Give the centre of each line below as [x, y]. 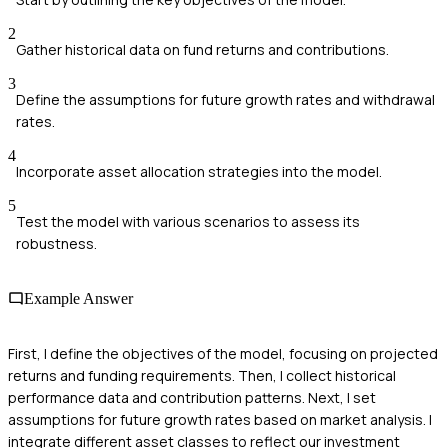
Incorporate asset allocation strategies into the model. [199, 171]
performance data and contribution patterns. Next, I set [192, 398]
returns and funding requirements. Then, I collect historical [202, 376]
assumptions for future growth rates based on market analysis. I [220, 420]
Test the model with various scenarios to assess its [188, 221]
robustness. [56, 243]
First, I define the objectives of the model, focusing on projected [223, 354]
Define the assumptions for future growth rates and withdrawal [225, 99]
